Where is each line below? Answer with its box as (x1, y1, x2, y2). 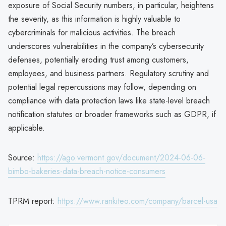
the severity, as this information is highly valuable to (8, 13, 181, 25)
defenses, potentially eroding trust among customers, (8, 53, 189, 66)
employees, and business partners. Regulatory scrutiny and (8, 67, 209, 79)
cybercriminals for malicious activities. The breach (8, 26, 176, 38)
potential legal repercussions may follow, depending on (8, 81, 196, 93)
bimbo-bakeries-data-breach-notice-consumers (8, 165, 165, 177)
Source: (8, 151, 37, 163)
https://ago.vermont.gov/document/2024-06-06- (37, 151, 205, 163)
